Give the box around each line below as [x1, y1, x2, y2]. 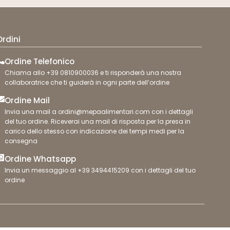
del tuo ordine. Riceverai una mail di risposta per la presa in [4, 117, 190, 126]
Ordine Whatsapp [4, 154, 76, 165]
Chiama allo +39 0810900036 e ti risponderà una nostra [4, 68, 181, 78]
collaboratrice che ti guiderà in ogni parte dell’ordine [4, 78, 169, 87]
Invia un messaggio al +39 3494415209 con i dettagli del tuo [4, 166, 196, 175]
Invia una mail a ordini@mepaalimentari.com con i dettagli [4, 107, 193, 117]
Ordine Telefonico [4, 56, 74, 67]
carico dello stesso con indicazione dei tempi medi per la [4, 127, 184, 136]
